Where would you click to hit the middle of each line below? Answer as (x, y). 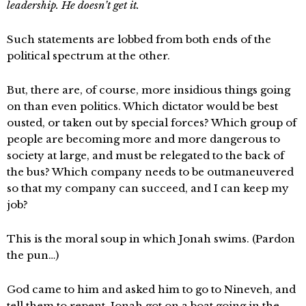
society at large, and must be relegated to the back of (145, 155)
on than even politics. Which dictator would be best (142, 106)
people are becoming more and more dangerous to (143, 139)
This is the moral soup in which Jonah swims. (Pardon (151, 239)
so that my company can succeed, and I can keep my (148, 188)
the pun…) (33, 255)
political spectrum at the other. (88, 56)
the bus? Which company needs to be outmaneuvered (150, 172)
